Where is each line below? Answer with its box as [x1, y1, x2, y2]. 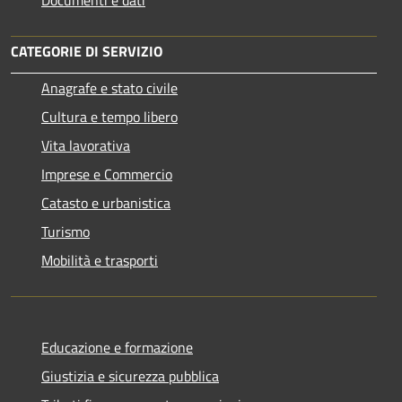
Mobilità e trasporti [41, 249, 158, 271]
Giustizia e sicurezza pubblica [41, 364, 219, 387]
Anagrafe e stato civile [41, 76, 178, 99]
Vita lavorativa [41, 134, 130, 156]
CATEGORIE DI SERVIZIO [11, 39, 162, 62]
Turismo [41, 220, 90, 242]
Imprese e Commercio [41, 162, 172, 185]
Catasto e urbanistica [41, 191, 170, 214]
